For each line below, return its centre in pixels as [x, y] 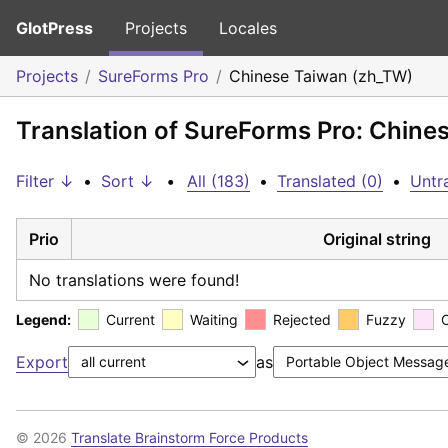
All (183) [218, 181]
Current [130, 319]
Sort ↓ [127, 181]
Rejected [302, 319]
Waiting [214, 319]
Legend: [43, 319]
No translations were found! [134, 279]
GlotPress [54, 28]
